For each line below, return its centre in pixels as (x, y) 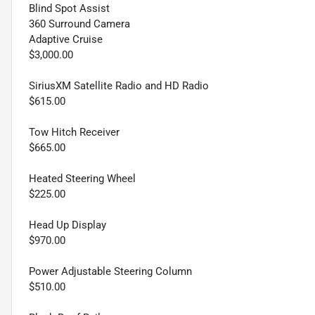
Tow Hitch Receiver (74, 133)
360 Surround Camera (79, 24)
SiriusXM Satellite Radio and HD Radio (119, 86)
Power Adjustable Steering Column (110, 272)
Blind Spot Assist (69, 9)
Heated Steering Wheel (82, 179)
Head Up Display (67, 225)
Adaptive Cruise (66, 40)
